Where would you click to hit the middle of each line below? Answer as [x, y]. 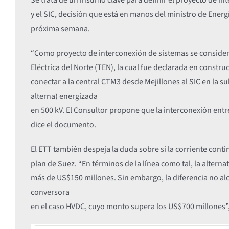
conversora [50, 192]
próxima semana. [60, 28]
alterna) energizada [64, 96]
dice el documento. [63, 124]
